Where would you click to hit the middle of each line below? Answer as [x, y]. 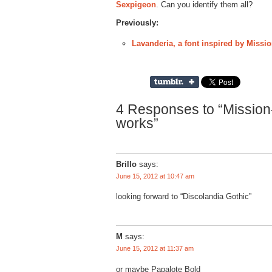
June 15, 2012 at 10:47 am [155, 176]
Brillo [126, 164]
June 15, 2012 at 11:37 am [155, 249]
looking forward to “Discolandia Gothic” [184, 197]
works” [137, 123]
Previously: [137, 23]
